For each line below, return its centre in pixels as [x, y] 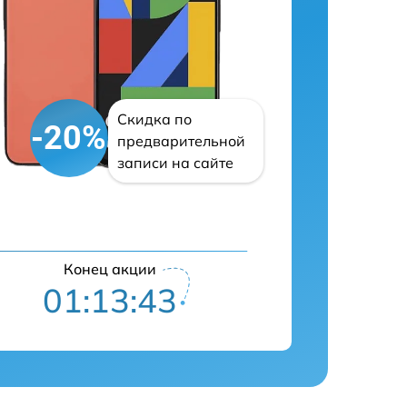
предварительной [181, 141]
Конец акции [110, 269]
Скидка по [154, 119]
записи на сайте [175, 163]
